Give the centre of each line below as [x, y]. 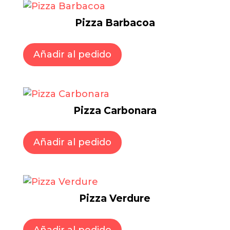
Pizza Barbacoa [115, 23]
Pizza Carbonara [115, 111]
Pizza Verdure [115, 199]
